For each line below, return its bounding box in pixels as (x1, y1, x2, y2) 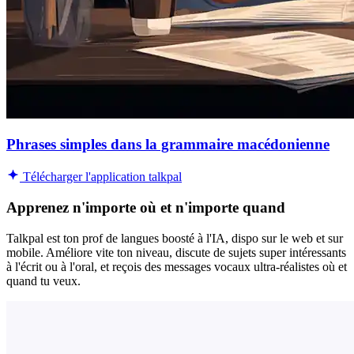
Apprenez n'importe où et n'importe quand (6, 198, 285, 216)
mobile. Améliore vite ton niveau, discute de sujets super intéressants (6, 245, 346, 259)
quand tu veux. (6, 273, 81, 288)
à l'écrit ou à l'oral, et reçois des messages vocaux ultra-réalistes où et (6, 259, 347, 273)
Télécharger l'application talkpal (20, 170, 182, 184)
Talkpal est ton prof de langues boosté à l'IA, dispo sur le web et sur (6, 231, 343, 245)
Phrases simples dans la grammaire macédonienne (6, 136, 330, 153)
